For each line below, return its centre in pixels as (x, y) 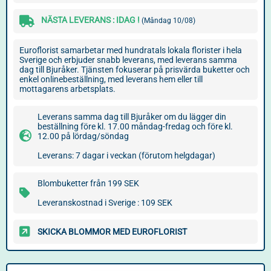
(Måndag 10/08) (168, 21)
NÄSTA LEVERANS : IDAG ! (91, 20)
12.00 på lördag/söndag (83, 136)
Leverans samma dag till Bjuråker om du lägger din (132, 117)
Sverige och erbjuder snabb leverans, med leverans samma (128, 60)
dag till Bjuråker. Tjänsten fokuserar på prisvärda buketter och (135, 70)
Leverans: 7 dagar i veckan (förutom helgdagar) (126, 155)
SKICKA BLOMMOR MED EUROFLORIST (112, 232)
